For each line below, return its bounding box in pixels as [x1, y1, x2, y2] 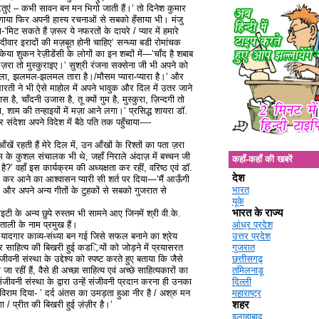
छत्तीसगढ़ [231, 253, 263, 265]
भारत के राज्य [231, 207, 283, 219]
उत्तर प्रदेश [231, 231, 271, 242]
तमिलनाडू [231, 265, 263, 276]
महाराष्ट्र [231, 288, 261, 299]
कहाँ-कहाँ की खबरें [231, 153, 293, 164]
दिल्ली [231, 276, 251, 288]
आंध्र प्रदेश [231, 219, 273, 231]
